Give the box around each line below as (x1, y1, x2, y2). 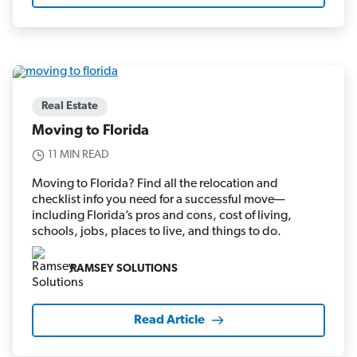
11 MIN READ (48, 149, 109, 162)
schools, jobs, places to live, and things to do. (32, 226, 281, 239)
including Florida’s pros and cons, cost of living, (32, 210, 292, 223)
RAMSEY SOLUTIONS (70, 262, 178, 275)
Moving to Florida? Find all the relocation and (32, 178, 278, 191)
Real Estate (41, 100, 98, 113)
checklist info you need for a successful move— (32, 194, 285, 207)
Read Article (133, 314, 205, 328)
